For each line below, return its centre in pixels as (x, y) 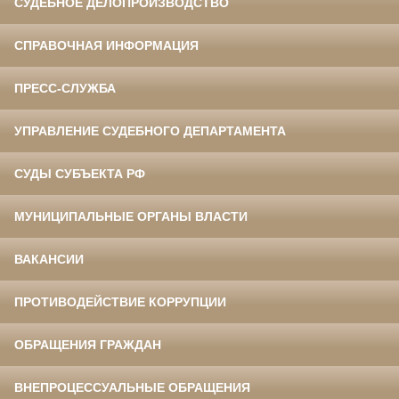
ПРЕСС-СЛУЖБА (65, 89)
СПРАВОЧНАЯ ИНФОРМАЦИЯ (106, 46)
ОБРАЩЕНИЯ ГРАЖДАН (88, 345)
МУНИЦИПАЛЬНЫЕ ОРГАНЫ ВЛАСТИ (131, 217)
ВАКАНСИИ (49, 260)
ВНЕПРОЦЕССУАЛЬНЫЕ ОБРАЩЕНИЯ (132, 388)
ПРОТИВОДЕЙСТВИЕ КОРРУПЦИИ (120, 302)
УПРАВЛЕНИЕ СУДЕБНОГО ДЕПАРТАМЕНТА (150, 131)
